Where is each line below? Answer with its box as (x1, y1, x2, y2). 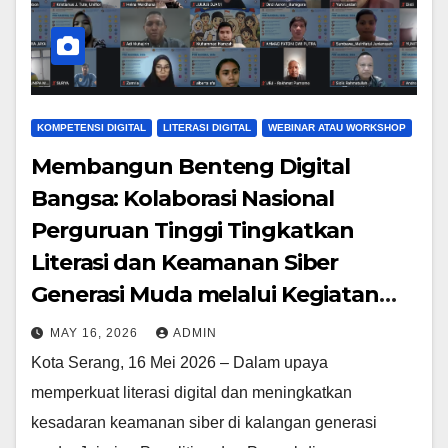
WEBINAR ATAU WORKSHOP (268, 122, 406, 133)
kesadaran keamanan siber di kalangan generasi (31, 414, 377, 431)
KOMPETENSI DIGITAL (37, 122, 146, 133)
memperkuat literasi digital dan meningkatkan (31, 384, 352, 401)
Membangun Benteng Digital (31, 153, 350, 180)
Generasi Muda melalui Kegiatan (31, 281, 379, 308)
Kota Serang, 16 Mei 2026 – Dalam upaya (31, 354, 328, 371)
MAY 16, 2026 (50, 326, 142, 340)
